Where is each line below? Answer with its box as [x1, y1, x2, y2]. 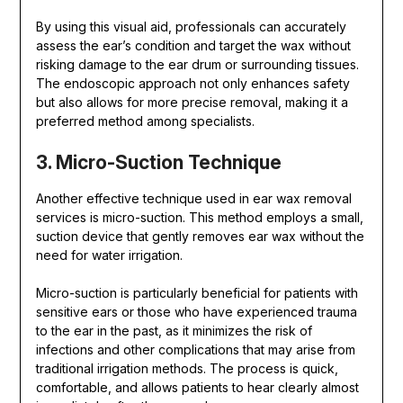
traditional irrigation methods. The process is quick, [35, 361, 338, 377]
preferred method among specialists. [35, 113, 255, 130]
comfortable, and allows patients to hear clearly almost [35, 380, 359, 396]
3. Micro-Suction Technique [35, 151, 282, 175]
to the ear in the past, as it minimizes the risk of [35, 323, 312, 339]
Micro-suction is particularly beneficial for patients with [35, 285, 358, 301]
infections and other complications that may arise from [35, 342, 355, 358]
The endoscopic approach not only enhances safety [35, 76, 350, 92]
